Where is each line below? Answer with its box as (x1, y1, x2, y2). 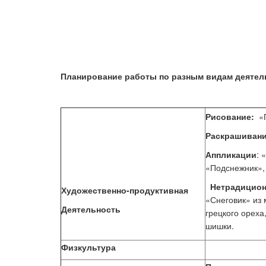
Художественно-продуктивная (61, 184, 188, 196)
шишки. (205, 220, 236, 232)
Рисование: (205, 110, 254, 122)
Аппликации (205, 148, 256, 160)
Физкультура (61, 241, 116, 253)
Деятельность (61, 203, 121, 215)
